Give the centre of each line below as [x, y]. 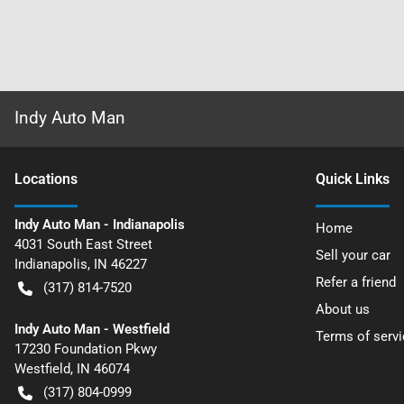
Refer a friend [356, 282]
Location [42, 179]
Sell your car [353, 255]
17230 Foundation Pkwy [86, 349]
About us [343, 309]
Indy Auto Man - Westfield [92, 329]
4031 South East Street [83, 244]
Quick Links [353, 179]
